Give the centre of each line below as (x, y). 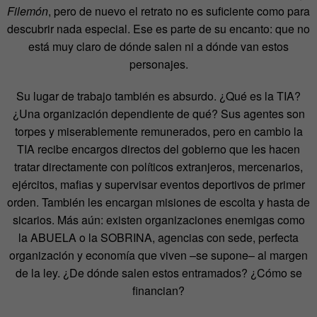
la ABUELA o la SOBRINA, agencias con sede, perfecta (158, 237)
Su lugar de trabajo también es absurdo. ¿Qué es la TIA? (158, 96)
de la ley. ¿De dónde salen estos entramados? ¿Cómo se (158, 272)
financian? (158, 290)
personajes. (158, 64)
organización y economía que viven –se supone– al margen (158, 255)
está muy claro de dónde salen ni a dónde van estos (158, 46)
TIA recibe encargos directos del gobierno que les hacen (158, 149)
